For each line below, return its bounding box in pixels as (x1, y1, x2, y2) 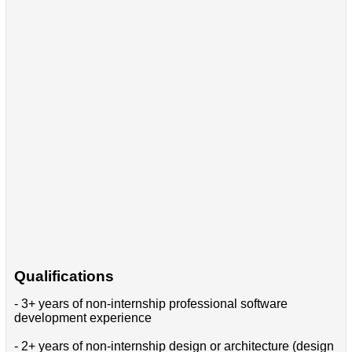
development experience (13, 310, 152, 324)
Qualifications (13, 267, 114, 284)
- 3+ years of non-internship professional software (13, 296, 288, 310)
